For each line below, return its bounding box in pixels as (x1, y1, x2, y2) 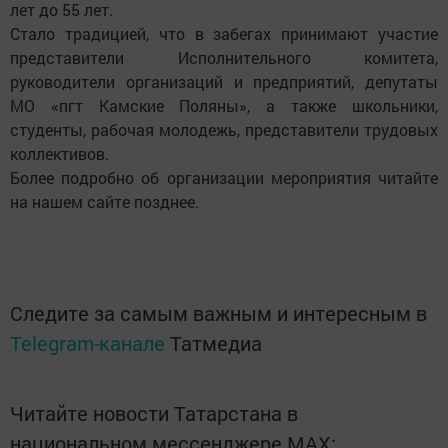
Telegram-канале (10, 330, 165, 356)
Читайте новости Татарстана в (10, 400, 298, 426)
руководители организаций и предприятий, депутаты (10, 71, 438, 92)
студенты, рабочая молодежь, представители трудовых (10, 119, 438, 140)
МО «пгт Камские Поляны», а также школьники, (10, 95, 438, 116)
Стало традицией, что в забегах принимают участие (10, 23, 438, 44)
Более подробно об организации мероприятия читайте (10, 167, 438, 188)
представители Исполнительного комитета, (10, 47, 438, 68)
